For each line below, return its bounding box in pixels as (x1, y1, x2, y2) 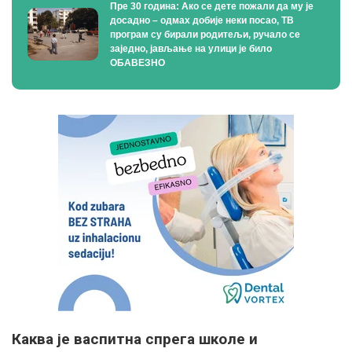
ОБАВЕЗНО (110, 57, 165, 68)
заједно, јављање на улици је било (110, 42, 272, 54)
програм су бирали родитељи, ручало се (110, 28, 300, 40)
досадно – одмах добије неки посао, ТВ (110, 14, 294, 26)
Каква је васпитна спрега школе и (12, 329, 258, 348)
